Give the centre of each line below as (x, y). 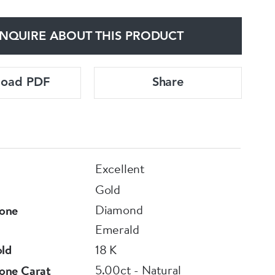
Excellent (120, 168)
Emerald (117, 229)
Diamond (119, 210)
